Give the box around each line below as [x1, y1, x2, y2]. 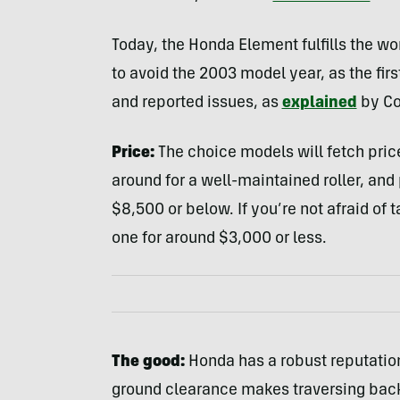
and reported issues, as [111, 96, 282, 112]
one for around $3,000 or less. [111, 231, 327, 248]
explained [281, 96, 357, 112]
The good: [111, 354, 185, 371]
